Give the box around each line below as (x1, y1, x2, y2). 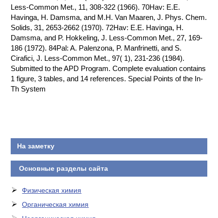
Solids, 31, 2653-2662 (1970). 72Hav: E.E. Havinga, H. (11, 23, 184, 32)
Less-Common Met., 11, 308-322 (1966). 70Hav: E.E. (11, 3, 181, 11)
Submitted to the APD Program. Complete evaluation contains (11, 64, 206, 73)
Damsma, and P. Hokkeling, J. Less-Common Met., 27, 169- (11, 34, 203, 42)
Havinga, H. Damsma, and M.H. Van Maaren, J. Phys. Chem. (11, 13, 207, 21)
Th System (11, 85, 46, 93)
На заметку (17, 142, 54, 150)
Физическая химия (22, 186, 82, 194)
